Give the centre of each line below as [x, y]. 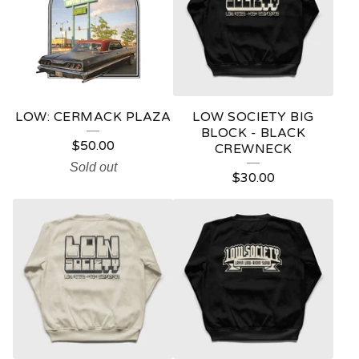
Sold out [93, 167]
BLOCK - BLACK [253, 133]
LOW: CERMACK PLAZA [93, 117]
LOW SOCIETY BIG [253, 117]
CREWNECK [253, 149]
